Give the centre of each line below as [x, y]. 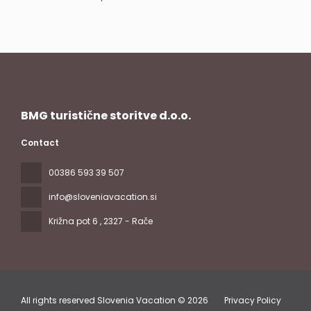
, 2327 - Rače [126, 221]
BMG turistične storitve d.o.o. [106, 116]
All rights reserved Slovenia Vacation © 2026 [115, 300]
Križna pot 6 [74, 221]
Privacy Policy [253, 300]
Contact [40, 143]
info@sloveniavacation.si [103, 197]
